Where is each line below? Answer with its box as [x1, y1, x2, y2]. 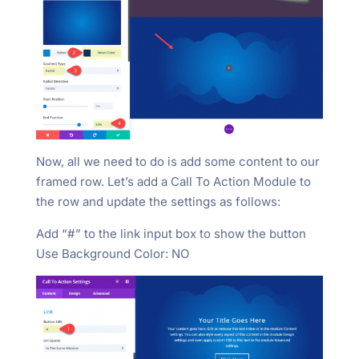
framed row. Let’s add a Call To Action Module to [35, 173, 311, 189]
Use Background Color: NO [35, 245, 189, 261]
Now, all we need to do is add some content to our [35, 153, 320, 169]
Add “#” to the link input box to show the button [35, 225, 306, 241]
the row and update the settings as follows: [35, 193, 280, 209]
